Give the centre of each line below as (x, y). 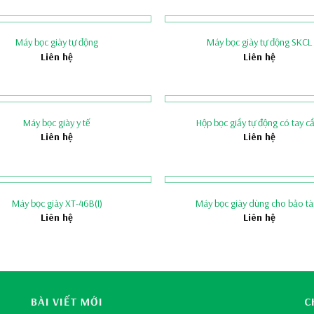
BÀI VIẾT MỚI (67, 301)
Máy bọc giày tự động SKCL (260, 42)
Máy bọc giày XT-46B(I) (57, 203)
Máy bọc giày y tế (57, 122)
